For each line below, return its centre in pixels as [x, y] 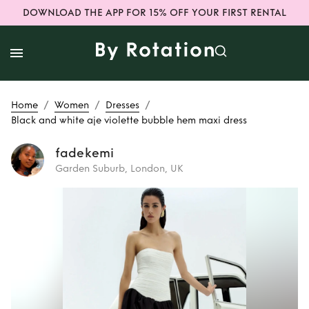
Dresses [122, 105]
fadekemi [85, 153]
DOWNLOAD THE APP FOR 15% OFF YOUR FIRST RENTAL [154, 13]
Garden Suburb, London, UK [119, 169]
